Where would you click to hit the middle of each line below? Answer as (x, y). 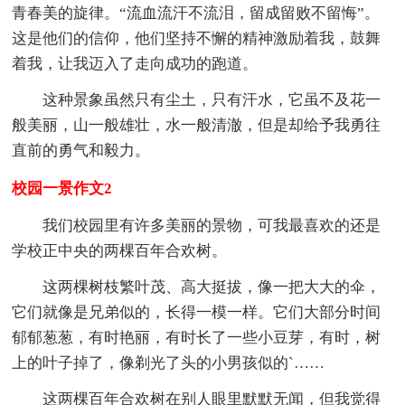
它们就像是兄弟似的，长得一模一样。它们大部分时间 (197, 312)
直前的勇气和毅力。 (81, 150)
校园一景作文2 (62, 188)
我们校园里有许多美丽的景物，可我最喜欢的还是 (212, 225)
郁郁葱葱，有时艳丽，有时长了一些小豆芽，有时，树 (197, 337)
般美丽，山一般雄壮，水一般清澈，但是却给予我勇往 (197, 125)
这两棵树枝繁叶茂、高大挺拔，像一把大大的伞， (212, 287)
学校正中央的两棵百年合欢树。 (120, 250)
